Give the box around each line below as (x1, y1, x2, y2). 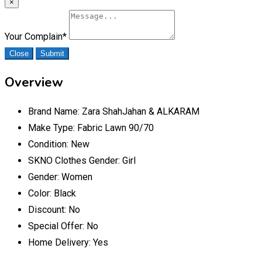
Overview (5, 73, 63, 91)
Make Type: (28, 122, 77, 133)
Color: (28, 187, 54, 199)
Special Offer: (28, 220, 87, 232)
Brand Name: (28, 105, 82, 117)
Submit (40, 49, 64, 58)
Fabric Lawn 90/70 (77, 122, 154, 133)
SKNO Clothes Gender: (28, 154, 122, 166)
